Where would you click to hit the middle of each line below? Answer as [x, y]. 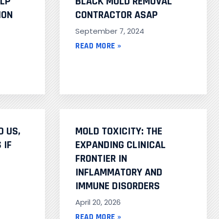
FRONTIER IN [101, 159]
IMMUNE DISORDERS [118, 186]
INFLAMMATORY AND [119, 173]
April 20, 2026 [98, 202]
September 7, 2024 [110, 31]
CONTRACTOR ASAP [117, 15]
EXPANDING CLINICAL [120, 145]
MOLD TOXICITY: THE [119, 132]
